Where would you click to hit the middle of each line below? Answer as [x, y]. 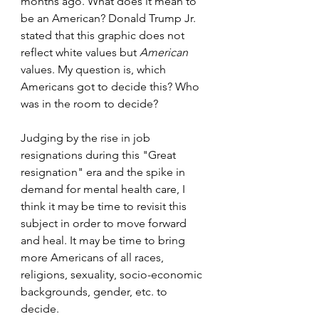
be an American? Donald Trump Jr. [110, 18]
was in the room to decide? [89, 104]
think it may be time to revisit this [105, 206]
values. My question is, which [95, 69]
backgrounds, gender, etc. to [95, 292]
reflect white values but [80, 52]
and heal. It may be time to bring [104, 240]
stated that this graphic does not [104, 35]
